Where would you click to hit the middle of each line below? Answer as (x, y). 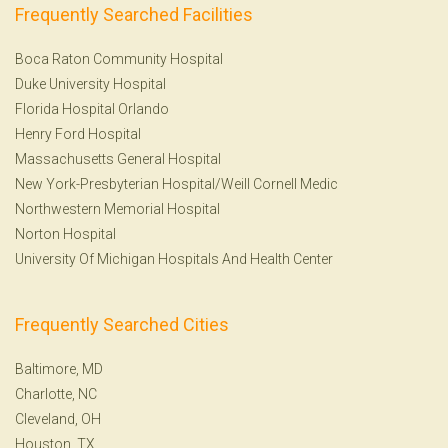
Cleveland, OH (58, 418)
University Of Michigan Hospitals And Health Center (174, 258)
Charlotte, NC (56, 393)
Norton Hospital (65, 233)
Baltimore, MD (59, 368)
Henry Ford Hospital (78, 133)
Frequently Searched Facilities (134, 14)
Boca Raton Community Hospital (119, 58)
